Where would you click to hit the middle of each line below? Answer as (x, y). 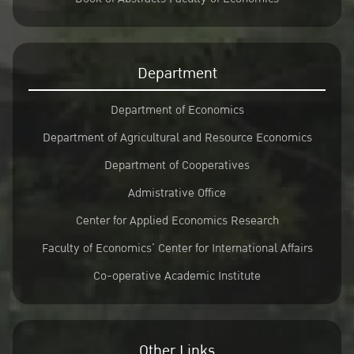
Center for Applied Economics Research (177, 220)
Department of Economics (177, 110)
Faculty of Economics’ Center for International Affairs (177, 248)
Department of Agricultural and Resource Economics (177, 137)
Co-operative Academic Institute (177, 276)
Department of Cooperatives (177, 165)
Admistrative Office (177, 193)
